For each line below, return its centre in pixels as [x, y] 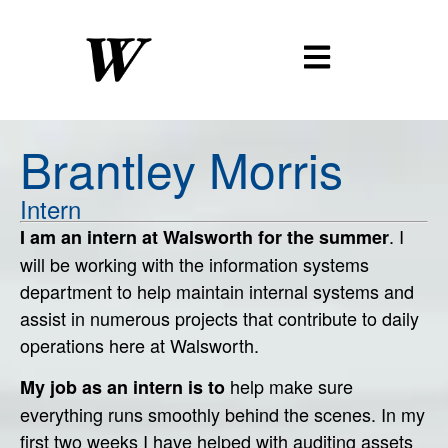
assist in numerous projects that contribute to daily [219, 318]
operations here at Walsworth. [139, 345]
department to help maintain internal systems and [217, 291]
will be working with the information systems [194, 264]
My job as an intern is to [122, 387]
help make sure [289, 386]
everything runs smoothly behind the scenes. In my [222, 414]
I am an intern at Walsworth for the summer [204, 237]
